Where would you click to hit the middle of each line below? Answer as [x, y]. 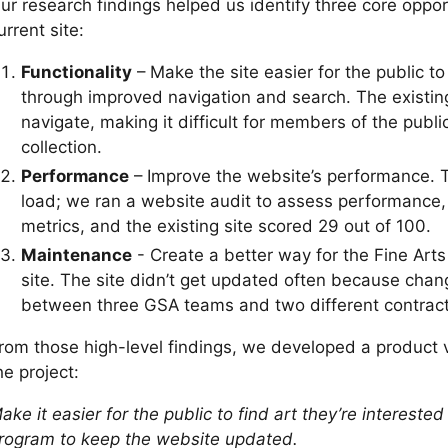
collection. [61, 146]
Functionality [76, 71]
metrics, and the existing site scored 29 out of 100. [226, 225]
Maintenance [76, 254]
